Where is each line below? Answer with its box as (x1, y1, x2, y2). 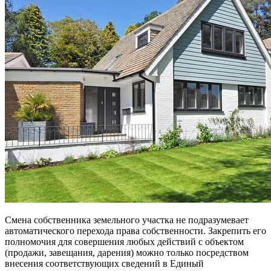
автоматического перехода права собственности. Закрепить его (5, 225, 266, 236)
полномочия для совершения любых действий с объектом (5, 236, 244, 247)
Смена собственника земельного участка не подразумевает (5, 214, 249, 225)
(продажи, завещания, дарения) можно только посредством (5, 247, 249, 258)
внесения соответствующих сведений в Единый (5, 258, 204, 269)
